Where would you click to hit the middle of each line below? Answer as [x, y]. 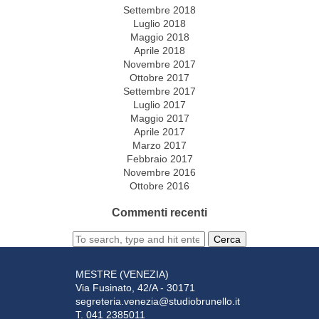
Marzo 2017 [159, 145]
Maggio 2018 [159, 37]
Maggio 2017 [159, 118]
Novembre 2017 [159, 64]
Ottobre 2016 [159, 185]
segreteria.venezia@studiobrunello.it [158, 302]
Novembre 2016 [159, 172]
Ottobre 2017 [159, 77]
